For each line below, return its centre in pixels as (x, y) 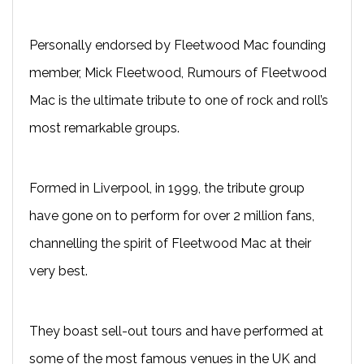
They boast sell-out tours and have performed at (176, 331)
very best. (58, 271)
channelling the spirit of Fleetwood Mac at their (170, 243)
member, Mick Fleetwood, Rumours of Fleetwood (178, 72)
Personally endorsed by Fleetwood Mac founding (178, 45)
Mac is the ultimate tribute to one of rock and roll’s (179, 100)
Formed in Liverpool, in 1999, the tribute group (167, 188)
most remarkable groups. (104, 128)
